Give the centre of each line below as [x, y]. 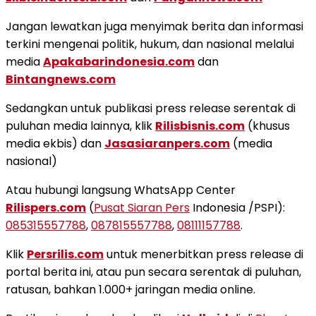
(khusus [267, 126]
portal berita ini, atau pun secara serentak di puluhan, [153, 272]
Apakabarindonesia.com [119, 61]
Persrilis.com [65, 254]
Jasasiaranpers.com [167, 143]
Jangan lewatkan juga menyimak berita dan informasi [154, 26]
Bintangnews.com [61, 79]
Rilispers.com [46, 207]
